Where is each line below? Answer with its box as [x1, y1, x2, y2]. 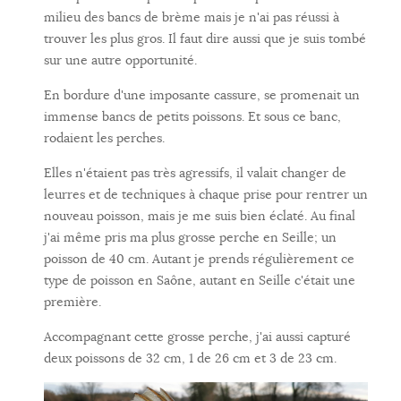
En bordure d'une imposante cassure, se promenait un [44, 87, 360, 104]
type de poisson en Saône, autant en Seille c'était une [44, 272, 355, 289]
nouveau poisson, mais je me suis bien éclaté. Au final [44, 208, 355, 225]
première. [44, 294, 101, 311]
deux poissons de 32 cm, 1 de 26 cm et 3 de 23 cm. [44, 350, 337, 367]
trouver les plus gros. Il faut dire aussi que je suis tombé [44, 30, 366, 47]
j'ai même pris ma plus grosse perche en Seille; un [44, 229, 337, 246]
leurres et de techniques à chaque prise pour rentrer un [44, 186, 368, 203]
